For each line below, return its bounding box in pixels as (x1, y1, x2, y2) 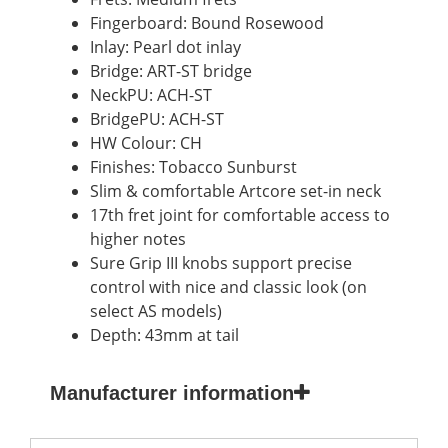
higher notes (90, 227, 186, 250)
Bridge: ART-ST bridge (90, 59, 252, 82)
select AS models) (90, 299, 222, 322)
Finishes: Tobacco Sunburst (90, 155, 297, 178)
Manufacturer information (50, 381, 294, 404)
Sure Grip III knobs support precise (90, 251, 352, 274)
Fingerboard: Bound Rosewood (90, 11, 324, 34)
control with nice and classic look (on (90, 275, 367, 298)
